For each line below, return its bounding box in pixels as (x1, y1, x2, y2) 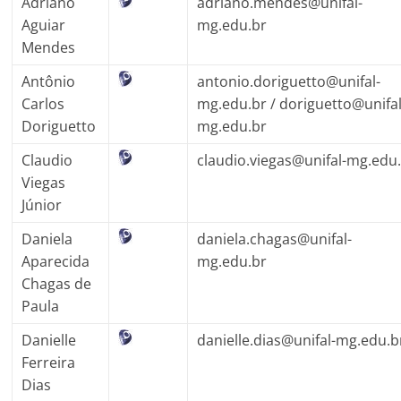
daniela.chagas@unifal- (197, 228, 353, 249)
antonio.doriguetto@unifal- (197, 71, 381, 91)
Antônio (21, 71, 76, 91)
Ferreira (21, 352, 76, 372)
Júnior (21, 194, 63, 215)
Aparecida (21, 251, 90, 271)
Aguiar (21, 14, 66, 35)
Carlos (21, 93, 65, 114)
